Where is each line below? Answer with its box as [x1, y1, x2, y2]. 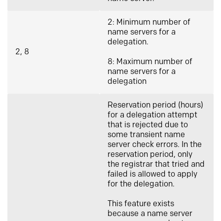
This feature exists [108, 199, 174, 209]
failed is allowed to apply [108, 170, 197, 179]
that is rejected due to [108, 120, 188, 130]
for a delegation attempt [108, 110, 197, 120]
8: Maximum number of [108, 57, 192, 67]
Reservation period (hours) [108, 101, 203, 110]
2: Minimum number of [108, 18, 190, 27]
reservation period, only [108, 150, 192, 159]
